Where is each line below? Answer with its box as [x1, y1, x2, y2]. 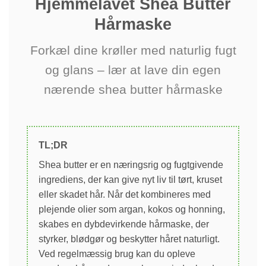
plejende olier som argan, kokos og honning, [39, 204, 225, 214]
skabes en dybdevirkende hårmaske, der [39, 218, 209, 229]
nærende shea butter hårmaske [43, 82, 223, 96]
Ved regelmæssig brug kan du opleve [39, 248, 195, 259]
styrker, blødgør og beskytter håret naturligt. [39, 233, 220, 244]
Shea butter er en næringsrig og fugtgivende [39, 159, 223, 170]
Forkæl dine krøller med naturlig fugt [30, 43, 236, 57]
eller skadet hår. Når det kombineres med [39, 189, 211, 199]
